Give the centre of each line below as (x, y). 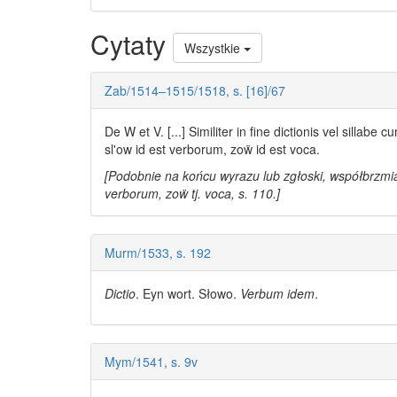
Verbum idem (277, 294)
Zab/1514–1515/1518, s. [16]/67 (195, 91)
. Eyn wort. (167, 294)
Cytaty (132, 44)
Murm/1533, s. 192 (158, 253)
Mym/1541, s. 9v (151, 362)
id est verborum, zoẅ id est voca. (226, 149)
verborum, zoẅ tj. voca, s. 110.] (192, 194)
